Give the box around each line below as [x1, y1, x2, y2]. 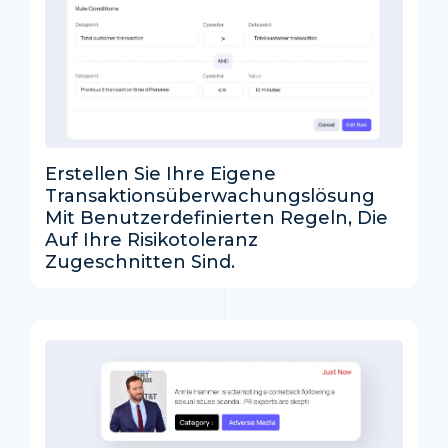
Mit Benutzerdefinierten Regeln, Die [45, 207, 388, 230]
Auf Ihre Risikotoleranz [45, 229, 258, 252]
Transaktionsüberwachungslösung [45, 185, 375, 208]
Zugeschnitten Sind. [45, 251, 235, 274]
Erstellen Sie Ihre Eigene [45, 163, 276, 186]
